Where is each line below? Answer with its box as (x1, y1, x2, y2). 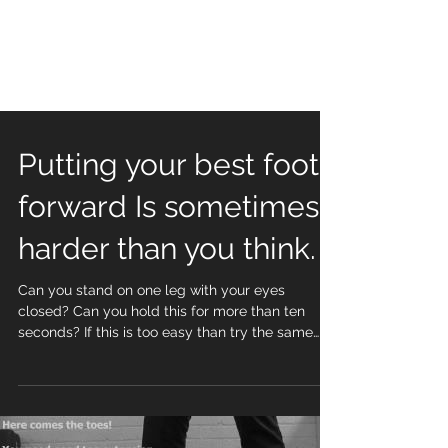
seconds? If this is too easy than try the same (18, 420, 84, 436)
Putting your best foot (18, 243, 319, 278)
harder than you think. (18, 327, 316, 362)
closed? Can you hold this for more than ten (18, 399, 305, 415)
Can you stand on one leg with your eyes (18, 378, 285, 394)
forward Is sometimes (18, 285, 319, 320)
